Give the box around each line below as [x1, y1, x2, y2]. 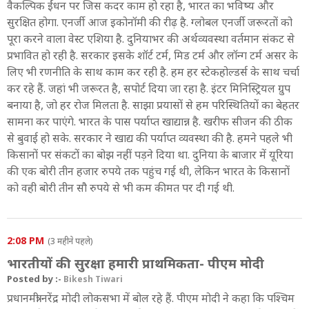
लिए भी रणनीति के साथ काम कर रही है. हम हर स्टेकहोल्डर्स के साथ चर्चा [7, 63, 299, 79]
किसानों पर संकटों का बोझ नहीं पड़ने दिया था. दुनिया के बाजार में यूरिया [7, 146, 293, 162]
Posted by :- [7, 272, 63, 285]
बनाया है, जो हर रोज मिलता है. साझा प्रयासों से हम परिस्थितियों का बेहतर [7, 97, 299, 112]
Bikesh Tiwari [63, 272, 123, 285]
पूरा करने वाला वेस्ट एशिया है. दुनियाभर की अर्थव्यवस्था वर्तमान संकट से [7, 30, 295, 46]
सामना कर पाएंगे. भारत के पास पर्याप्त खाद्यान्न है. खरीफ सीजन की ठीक [7, 113, 292, 129]
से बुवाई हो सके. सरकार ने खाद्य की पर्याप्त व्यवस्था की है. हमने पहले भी [7, 130, 292, 146]
